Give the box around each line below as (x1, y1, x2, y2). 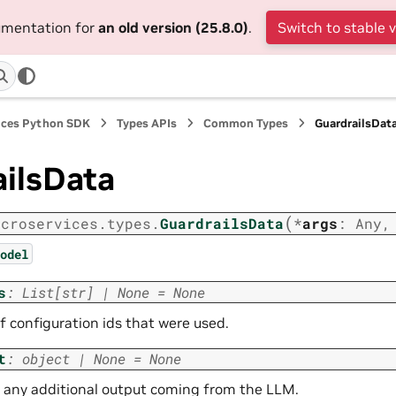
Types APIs (117, 116, 178, 131)
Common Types (203, 116, 289, 131)
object (22, 349, 70, 369)
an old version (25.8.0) (97, 19, 248, 36)
